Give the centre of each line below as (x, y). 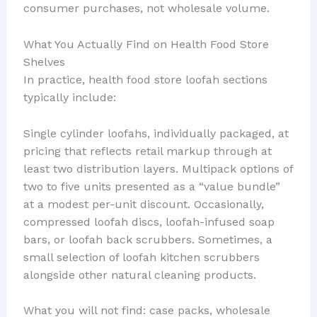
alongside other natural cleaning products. (139, 275)
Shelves (44, 62)
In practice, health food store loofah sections (145, 80)
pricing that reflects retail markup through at (147, 151)
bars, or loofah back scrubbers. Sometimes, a (148, 239)
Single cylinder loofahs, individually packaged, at (156, 133)
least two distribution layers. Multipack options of (158, 168)
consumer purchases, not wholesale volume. (146, 8)
